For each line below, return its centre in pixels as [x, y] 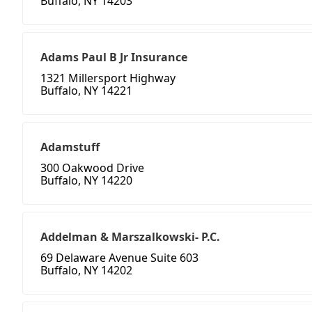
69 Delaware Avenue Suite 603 [119, 258]
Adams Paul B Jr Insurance [114, 57]
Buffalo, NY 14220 [86, 181]
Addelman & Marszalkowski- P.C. [130, 237]
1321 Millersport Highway [108, 78]
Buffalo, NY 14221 [86, 91]
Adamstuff [70, 147]
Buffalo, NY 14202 [86, 271]
